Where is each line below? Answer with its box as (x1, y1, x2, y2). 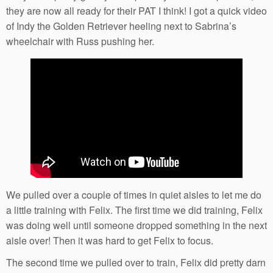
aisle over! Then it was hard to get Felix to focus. (6, 233, 213, 248)
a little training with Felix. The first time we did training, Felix (6, 203, 263, 218)
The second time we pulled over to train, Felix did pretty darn (6, 255, 266, 270)
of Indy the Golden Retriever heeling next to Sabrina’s (6, 18, 236, 33)
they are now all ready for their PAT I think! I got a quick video (6, 3, 267, 18)
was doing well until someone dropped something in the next (6, 218, 267, 233)
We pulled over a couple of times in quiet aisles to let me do (6, 188, 261, 202)
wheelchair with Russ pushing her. (6, 34, 154, 48)
